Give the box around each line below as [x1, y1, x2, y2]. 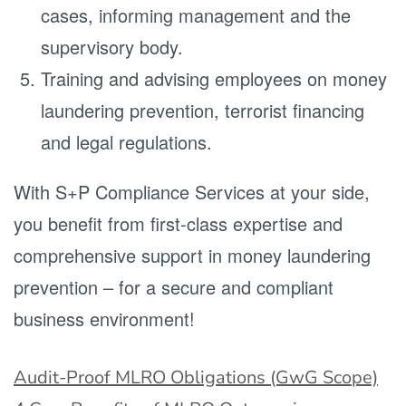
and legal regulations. [41, 129, 212, 155]
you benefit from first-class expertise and [14, 210, 343, 237]
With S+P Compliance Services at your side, [14, 179, 370, 205]
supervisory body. [41, 34, 183, 60]
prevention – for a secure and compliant [14, 274, 333, 300]
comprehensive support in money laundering [14, 242, 371, 268]
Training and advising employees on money [41, 65, 387, 92]
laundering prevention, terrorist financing [41, 97, 364, 123]
